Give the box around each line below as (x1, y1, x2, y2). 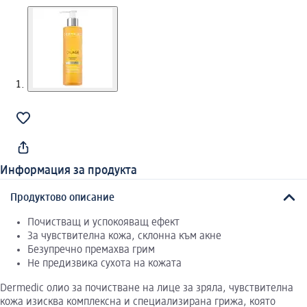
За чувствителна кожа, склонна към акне (27, 230, 221, 242)
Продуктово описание (10, 192, 114, 204)
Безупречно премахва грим (27, 244, 155, 256)
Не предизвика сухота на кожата (27, 258, 182, 269)
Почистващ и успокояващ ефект (27, 217, 180, 228)
